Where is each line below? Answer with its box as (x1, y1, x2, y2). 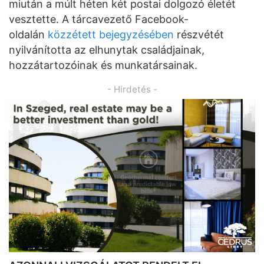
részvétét (174, 28, 224, 41)
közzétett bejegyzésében (48, 28, 174, 41)
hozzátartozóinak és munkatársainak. (9, 59, 197, 72)
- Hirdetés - (107, 84, 157, 95)
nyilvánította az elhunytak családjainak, (9, 44, 204, 57)
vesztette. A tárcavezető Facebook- (9, 13, 189, 26)
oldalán (9, 28, 48, 41)
